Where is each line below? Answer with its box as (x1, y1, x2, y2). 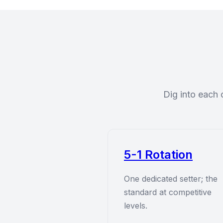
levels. (124, 201, 147, 211)
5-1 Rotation (124, 147, 193, 162)
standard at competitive (124, 187, 212, 197)
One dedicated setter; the (124, 174, 218, 184)
